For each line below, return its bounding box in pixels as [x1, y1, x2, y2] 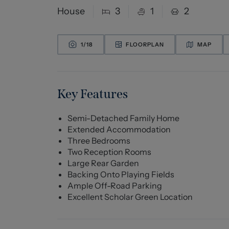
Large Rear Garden [67, 158, 139, 168]
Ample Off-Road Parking [67, 180, 162, 191]
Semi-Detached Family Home [67, 113, 179, 123]
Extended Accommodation [67, 124, 171, 134]
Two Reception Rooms [67, 147, 151, 157]
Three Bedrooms [67, 135, 130, 146]
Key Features [57, 87, 128, 101]
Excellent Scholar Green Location [67, 192, 193, 202]
